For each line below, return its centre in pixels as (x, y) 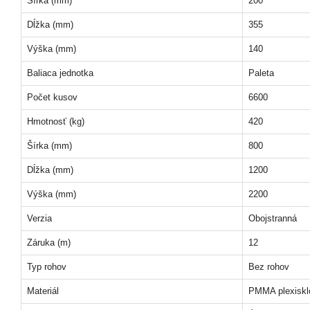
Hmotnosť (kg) (56, 121)
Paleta (261, 73)
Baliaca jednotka (60, 73)
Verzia (39, 218)
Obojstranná (273, 218)
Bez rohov (269, 267)
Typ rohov (47, 267)
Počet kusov (52, 97)
